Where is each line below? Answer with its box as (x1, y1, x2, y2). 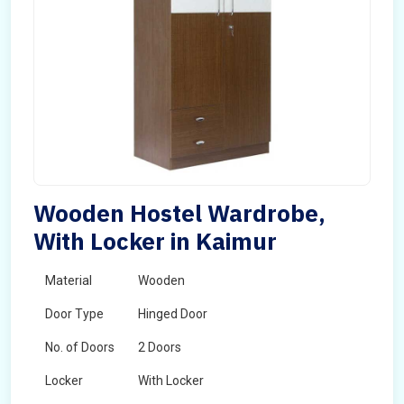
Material (45, 273, 92, 288)
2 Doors (138, 340, 181, 354)
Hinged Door (138, 307, 207, 321)
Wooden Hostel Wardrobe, (33, 197, 326, 228)
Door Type (45, 307, 104, 321)
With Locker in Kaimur (33, 225, 277, 256)
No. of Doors (45, 340, 115, 354)
